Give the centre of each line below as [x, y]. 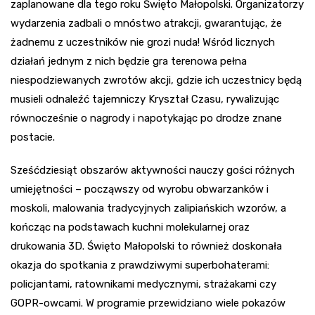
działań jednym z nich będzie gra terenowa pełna [129, 61]
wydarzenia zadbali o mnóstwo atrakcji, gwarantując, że [146, 23]
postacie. [33, 137]
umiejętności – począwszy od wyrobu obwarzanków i [140, 189]
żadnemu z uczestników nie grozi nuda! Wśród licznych [143, 42]
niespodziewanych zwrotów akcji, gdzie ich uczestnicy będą [156, 80]
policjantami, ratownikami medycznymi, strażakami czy [143, 284]
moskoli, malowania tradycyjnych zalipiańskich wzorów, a [148, 208]
